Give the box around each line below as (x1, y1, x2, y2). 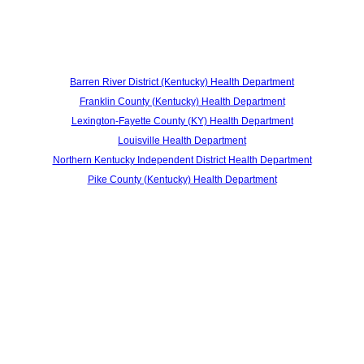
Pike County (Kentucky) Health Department (87, 173, 277, 185)
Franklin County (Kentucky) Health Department (79, 95, 285, 107)
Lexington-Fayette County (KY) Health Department (71, 115, 293, 127)
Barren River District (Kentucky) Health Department (70, 76, 294, 88)
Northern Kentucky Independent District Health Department (52, 154, 312, 166)
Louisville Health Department (118, 134, 246, 146)
